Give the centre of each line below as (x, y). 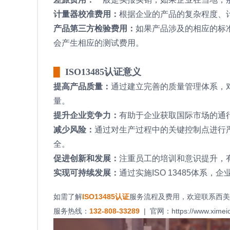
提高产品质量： (82, 86)
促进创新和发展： (86, 158)
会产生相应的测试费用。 (99, 43)
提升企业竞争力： (86, 115)
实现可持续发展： (86, 172)
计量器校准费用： (86, 14)
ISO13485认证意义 (103, 72)
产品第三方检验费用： (94, 28)
